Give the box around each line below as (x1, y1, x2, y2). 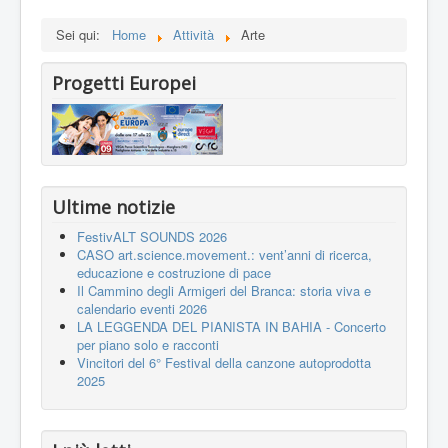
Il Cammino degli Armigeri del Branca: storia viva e (77, 281, 371, 301)
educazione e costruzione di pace (77, 263, 271, 283)
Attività (173, 25, 214, 45)
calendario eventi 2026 (77, 299, 207, 319)
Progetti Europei (52, 71, 196, 96)
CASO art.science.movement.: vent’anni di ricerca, (77, 245, 372, 265)
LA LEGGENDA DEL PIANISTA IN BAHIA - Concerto (77, 317, 386, 337)
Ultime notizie (52, 195, 175, 220)
